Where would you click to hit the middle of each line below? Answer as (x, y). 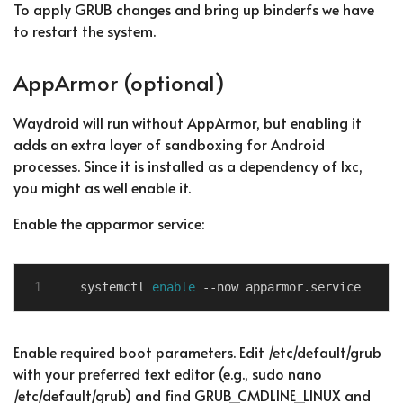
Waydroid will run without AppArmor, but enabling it (188, 122)
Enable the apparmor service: (109, 223)
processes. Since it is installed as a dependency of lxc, (188, 165)
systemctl (116, 287)
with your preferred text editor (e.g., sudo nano (168, 373)
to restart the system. (85, 31)
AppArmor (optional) (119, 83)
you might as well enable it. (102, 187)
